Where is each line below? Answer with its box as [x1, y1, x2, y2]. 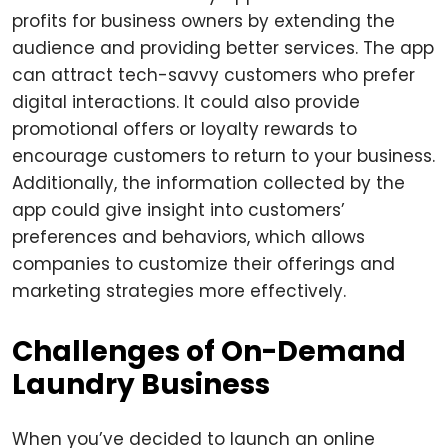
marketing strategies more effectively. [12, 279, 346, 303]
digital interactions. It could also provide [12, 90, 360, 114]
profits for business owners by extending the [12, 9, 395, 33]
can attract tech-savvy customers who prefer [12, 63, 415, 87]
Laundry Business [12, 365, 270, 404]
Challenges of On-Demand [12, 332, 406, 371]
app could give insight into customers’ [12, 198, 345, 222]
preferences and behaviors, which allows [12, 225, 365, 249]
